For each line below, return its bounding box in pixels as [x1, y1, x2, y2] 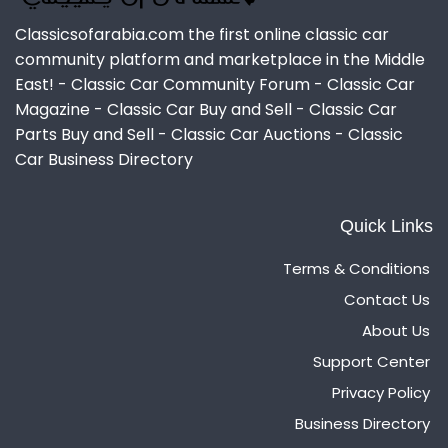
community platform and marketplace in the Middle [15, 47, 425, 71]
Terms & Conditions [283, 257, 430, 279]
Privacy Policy [332, 381, 430, 403]
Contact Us [344, 288, 430, 310]
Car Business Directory [15, 147, 193, 171]
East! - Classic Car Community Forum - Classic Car [15, 72, 415, 96]
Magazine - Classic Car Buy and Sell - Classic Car [15, 97, 397, 121]
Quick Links [340, 215, 433, 236]
